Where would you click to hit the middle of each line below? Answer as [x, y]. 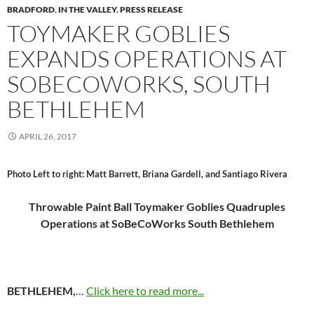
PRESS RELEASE [151, 10]
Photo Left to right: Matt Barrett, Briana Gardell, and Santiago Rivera [147, 174]
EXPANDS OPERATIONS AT [147, 59]
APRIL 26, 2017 [48, 137]
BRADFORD [31, 10]
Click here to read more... [145, 291]
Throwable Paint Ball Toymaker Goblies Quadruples [157, 207]
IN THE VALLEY [87, 10]
